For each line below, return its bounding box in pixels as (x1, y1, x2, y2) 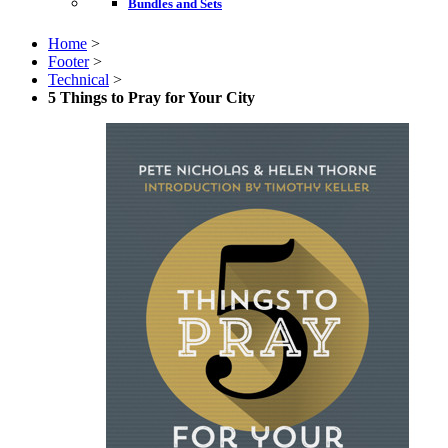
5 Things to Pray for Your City (48, 88, 255, 106)
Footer (48, 52, 89, 70)
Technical (48, 70, 109, 88)
